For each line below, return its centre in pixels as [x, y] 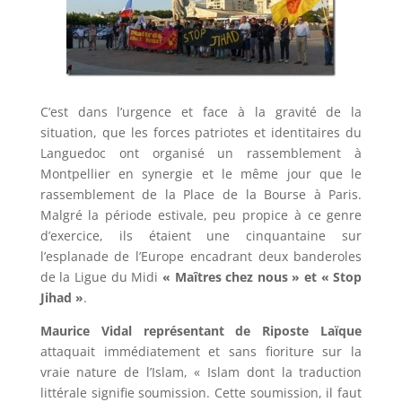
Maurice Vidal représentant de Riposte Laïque [201, 331]
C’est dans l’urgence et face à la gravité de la [201, 112]
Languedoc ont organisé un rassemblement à [201, 153]
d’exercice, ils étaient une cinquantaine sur [201, 236]
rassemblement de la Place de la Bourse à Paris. [201, 194]
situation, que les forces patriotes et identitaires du [201, 132]
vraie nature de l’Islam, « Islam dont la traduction [201, 372]
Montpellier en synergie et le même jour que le [201, 174]
